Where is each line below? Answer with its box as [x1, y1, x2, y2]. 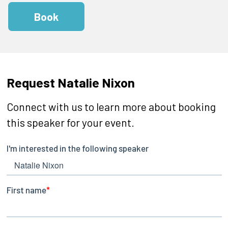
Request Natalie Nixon [6, 74, 135, 90]
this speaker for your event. [6, 116, 134, 129]
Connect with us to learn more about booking [6, 100, 216, 113]
